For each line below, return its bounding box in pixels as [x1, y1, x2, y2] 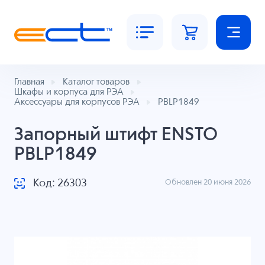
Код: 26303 [33, 178, 87, 189]
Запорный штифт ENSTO [14, 125, 218, 144]
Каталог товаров [62, 77, 130, 87]
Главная [14, 77, 44, 87]
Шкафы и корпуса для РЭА [14, 88, 124, 97]
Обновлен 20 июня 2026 [165, 179, 251, 187]
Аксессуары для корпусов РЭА [14, 98, 140, 107]
